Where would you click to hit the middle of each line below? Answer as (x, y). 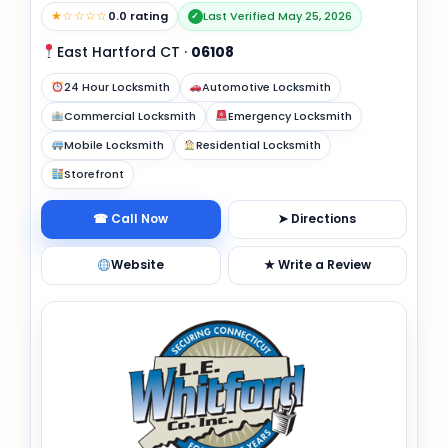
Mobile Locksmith (113, 144)
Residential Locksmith (259, 144)
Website (138, 265)
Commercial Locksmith (129, 115)
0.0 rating (137, 15)
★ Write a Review (317, 265)
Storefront (93, 173)
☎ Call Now (131, 219)
